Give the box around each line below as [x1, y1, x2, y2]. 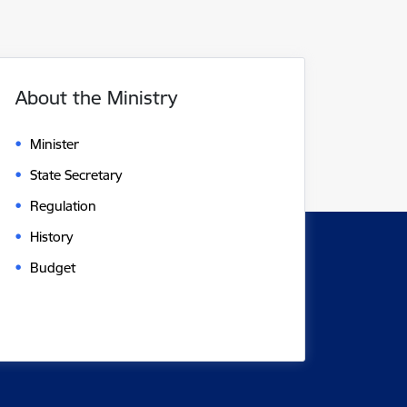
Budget [30, 259, 75, 277]
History [30, 228, 73, 246]
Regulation [30, 197, 96, 215]
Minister [30, 135, 79, 154]
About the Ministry [15, 85, 177, 110]
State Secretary [30, 166, 122, 184]
